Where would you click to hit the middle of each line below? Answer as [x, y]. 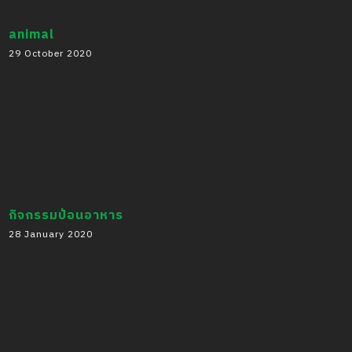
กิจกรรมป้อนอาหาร [66, 215]
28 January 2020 [51, 234]
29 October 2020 [50, 53]
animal [31, 35]
